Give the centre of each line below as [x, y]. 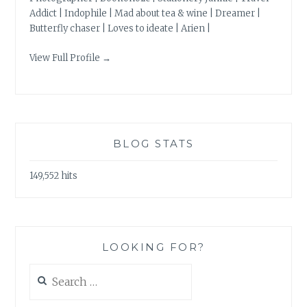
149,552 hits [54, 175]
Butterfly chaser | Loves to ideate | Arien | [120, 29]
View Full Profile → [71, 58]
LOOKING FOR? [153, 247]
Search [45, 271]
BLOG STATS [153, 144]
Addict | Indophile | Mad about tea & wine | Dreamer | [145, 14]
